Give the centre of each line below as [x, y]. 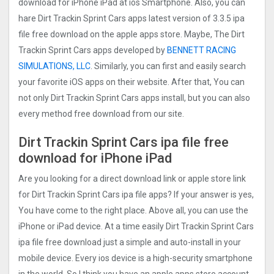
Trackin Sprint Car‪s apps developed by [93, 50]
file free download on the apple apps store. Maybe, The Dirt [131, 35]
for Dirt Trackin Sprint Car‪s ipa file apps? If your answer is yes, [136, 195]
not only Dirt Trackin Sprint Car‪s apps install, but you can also [134, 98]
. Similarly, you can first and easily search [168, 66]
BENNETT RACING [202, 50]
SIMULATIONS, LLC [54, 66]
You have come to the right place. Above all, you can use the [133, 211]
